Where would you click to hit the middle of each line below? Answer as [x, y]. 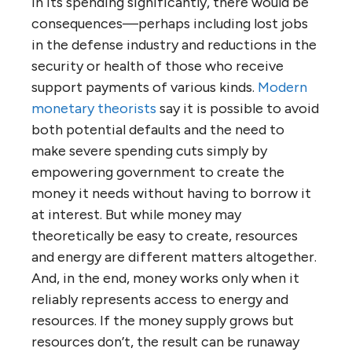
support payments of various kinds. [145, 87]
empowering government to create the [158, 172]
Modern [282, 87]
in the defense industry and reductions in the [174, 45]
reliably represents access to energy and [160, 299]
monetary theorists [94, 108]
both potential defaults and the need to [158, 130]
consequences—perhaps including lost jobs [170, 24]
